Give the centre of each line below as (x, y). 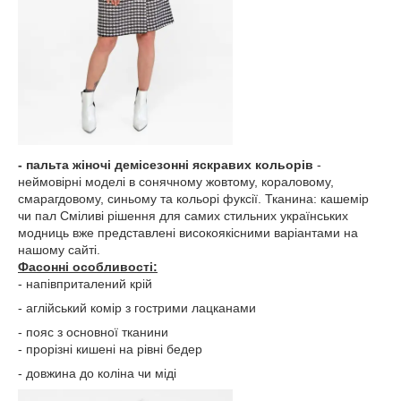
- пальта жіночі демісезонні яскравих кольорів (166, 165)
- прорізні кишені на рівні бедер (110, 349)
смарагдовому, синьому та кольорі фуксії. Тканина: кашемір (193, 199)
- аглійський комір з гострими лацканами (137, 308)
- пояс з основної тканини (93, 332)
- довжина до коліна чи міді (97, 373)
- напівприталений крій (85, 284)
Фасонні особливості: (88, 267)
